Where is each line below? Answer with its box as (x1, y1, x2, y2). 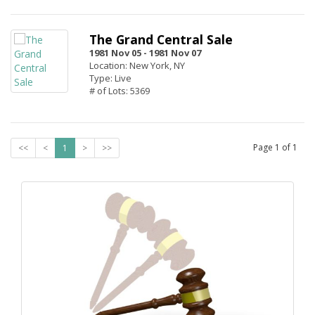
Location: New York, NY (89, 59, 185, 72)
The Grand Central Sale (89, 31, 233, 48)
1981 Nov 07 (149, 46, 201, 59)
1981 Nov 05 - (89, 46, 147, 59)
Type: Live (89, 72, 131, 84)
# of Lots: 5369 (89, 84, 150, 97)
